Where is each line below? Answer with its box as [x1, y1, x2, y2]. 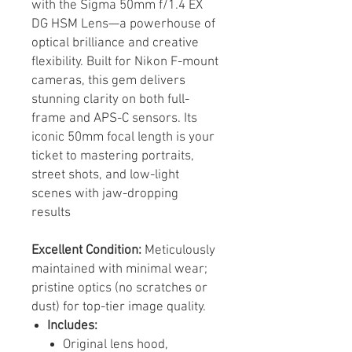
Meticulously [141, 242, 215, 258]
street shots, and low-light [31, 167, 179, 183]
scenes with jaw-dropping [31, 185, 178, 202]
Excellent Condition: [31, 242, 141, 258]
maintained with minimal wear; [31, 261, 207, 277]
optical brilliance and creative [31, 35, 199, 51]
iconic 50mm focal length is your [31, 129, 214, 145]
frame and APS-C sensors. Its [31, 110, 197, 126]
